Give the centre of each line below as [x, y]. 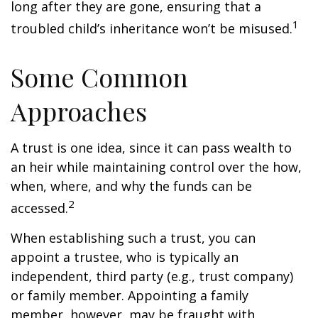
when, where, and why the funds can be [131, 186]
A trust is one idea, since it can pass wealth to [151, 148]
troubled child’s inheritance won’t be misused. [152, 28]
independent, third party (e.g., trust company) [152, 276]
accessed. [39, 208]
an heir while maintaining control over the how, [156, 167]
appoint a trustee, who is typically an [125, 257]
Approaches [79, 111]
